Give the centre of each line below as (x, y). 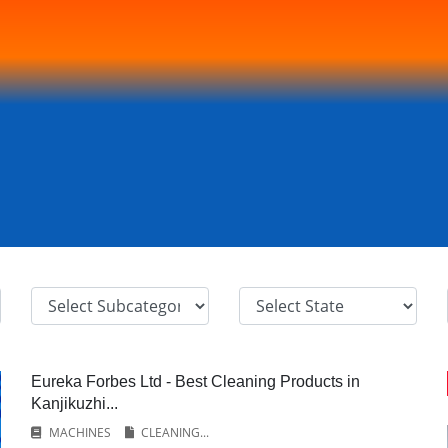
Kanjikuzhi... (74, 403)
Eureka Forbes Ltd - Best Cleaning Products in (195, 381)
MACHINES (79, 432)
